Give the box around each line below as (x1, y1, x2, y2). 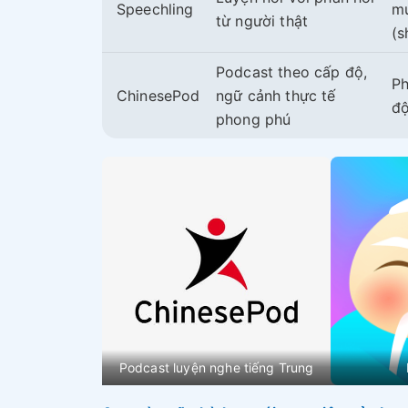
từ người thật (216, 11, 309, 30)
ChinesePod (117, 86, 200, 105)
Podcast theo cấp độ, (216, 62, 368, 81)
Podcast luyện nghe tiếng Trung (118, 360, 314, 376)
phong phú (216, 109, 291, 128)
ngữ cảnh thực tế (216, 86, 336, 105)
